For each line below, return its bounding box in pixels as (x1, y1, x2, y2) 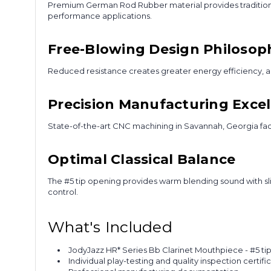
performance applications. (48, 11, 152, 21)
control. (48, 187, 78, 197)
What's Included (48, 218, 172, 237)
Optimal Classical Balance (48, 151, 236, 168)
